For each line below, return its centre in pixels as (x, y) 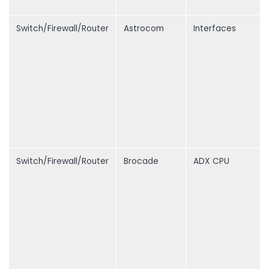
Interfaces (215, 29)
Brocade (141, 162)
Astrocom (144, 29)
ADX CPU (211, 162)
